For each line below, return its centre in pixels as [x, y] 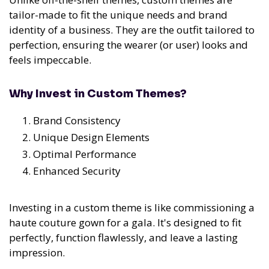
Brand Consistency [77, 121]
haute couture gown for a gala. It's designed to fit [125, 223]
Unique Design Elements [91, 138]
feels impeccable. [50, 60]
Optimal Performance [85, 154]
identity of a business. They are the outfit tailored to [132, 30]
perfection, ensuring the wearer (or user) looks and [128, 45]
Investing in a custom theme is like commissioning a [132, 208]
